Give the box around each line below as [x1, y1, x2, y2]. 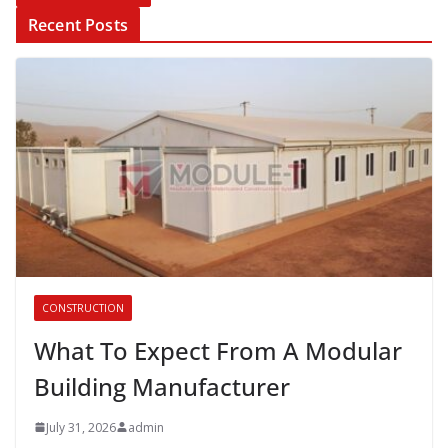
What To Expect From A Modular [34, 333, 402, 367]
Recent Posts [28, 14, 128, 37]
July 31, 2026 [46, 418, 116, 436]
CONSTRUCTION [42, 300, 124, 315]
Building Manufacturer [34, 369, 290, 403]
